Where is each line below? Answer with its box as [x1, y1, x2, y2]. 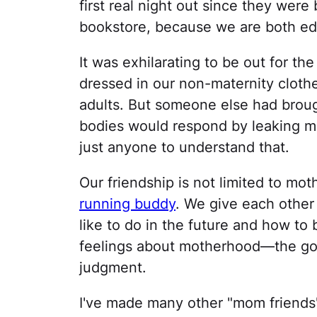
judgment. [79, 259, 146, 276]
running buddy [79, 195, 175, 212]
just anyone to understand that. [79, 139, 289, 156]
